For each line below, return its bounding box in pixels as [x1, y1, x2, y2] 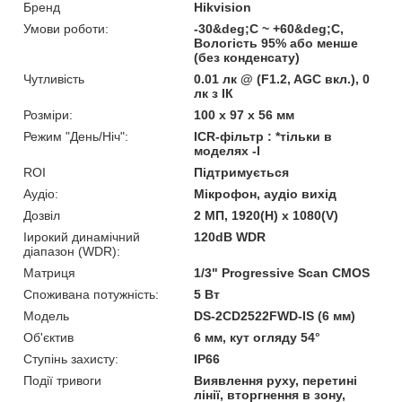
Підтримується [194, 164, 290, 179]
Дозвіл [23, 207, 60, 223]
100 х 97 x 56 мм [194, 107, 295, 122]
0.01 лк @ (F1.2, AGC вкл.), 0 [194, 71, 371, 86]
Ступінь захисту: [23, 351, 118, 366]
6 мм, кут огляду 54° [194, 329, 321, 345]
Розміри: [23, 107, 73, 122]
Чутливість [23, 71, 84, 86]
